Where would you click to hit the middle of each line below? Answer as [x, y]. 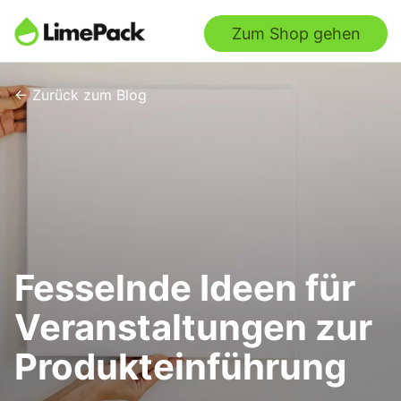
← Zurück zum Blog [81, 95]
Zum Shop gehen [296, 34]
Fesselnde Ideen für [185, 288]
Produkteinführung [180, 367]
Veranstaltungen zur [193, 327]
